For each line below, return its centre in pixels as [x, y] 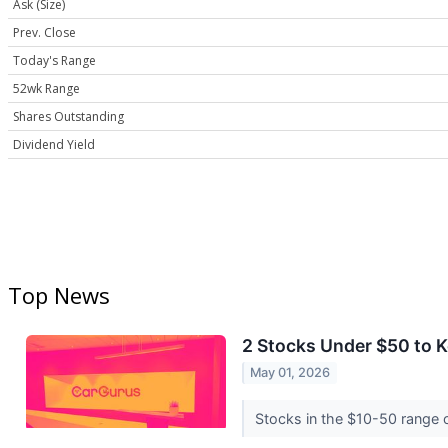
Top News [59, 295]
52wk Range [46, 89]
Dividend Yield [54, 145]
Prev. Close [44, 33]
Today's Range [54, 61]
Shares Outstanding [68, 117]
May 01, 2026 [290, 373]
